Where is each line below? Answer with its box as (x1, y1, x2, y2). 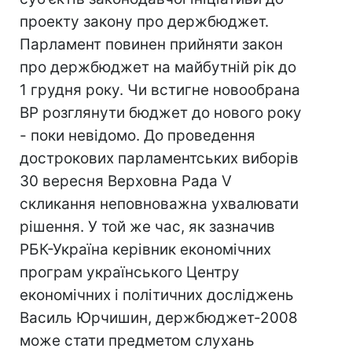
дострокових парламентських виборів (20, 149, 299, 167)
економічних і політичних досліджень (20, 286, 294, 304)
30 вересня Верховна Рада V (20, 172, 232, 190)
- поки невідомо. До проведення (20, 126, 255, 145)
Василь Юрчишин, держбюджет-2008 (20, 309, 298, 327)
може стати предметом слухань (20, 332, 255, 350)
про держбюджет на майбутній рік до (20, 58, 296, 76)
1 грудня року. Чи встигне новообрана (20, 81, 300, 99)
